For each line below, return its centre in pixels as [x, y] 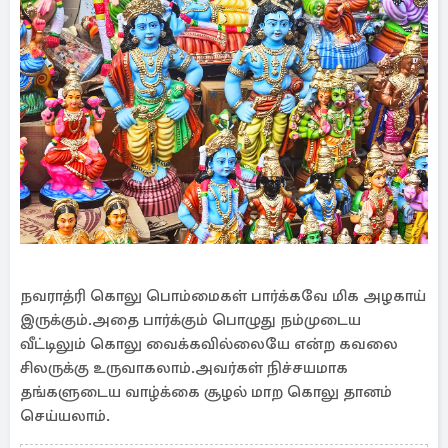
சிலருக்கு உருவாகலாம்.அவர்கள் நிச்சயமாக [184, 368]
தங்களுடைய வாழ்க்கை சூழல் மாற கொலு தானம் [206, 392]
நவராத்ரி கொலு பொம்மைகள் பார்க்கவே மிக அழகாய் [223, 296]
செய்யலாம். [65, 416]
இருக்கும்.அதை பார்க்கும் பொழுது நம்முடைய [190, 320]
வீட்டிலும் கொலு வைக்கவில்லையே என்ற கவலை [209, 344]
